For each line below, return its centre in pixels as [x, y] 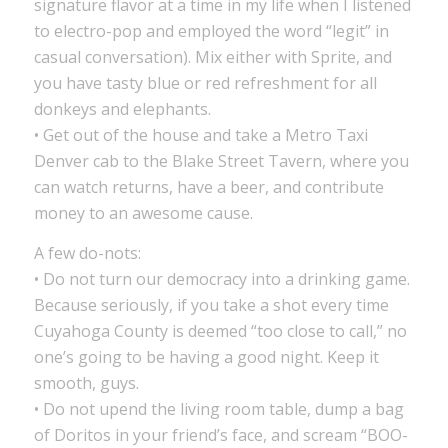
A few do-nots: [87, 252]
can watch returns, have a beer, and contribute [208, 187]
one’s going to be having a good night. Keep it [206, 356]
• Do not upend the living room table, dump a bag [218, 408]
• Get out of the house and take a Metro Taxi [200, 135]
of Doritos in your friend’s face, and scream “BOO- [220, 434]
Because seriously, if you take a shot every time [211, 304]
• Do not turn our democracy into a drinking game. [221, 278]
